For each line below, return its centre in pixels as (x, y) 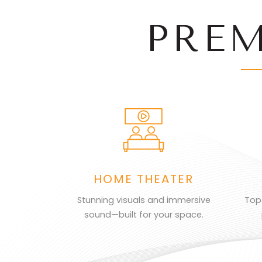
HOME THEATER (144, 179)
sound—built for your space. (144, 215)
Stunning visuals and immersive (144, 200)
